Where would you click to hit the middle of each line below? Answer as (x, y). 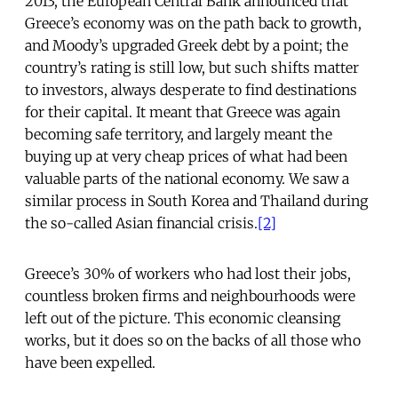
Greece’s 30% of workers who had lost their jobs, (188, 273)
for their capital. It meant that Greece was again (183, 111)
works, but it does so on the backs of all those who (193, 340)
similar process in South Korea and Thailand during (196, 200)
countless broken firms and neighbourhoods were (190, 295)
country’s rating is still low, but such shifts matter (192, 67)
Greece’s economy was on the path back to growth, (193, 23)
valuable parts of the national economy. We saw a (187, 178)
